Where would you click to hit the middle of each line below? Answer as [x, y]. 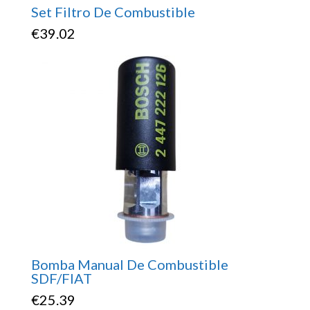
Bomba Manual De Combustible [129, 264]
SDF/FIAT [61, 278]
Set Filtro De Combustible [113, 12]
